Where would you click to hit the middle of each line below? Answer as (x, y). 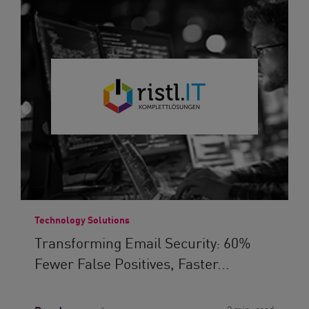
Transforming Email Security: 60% (143, 242)
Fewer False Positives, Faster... (132, 263)
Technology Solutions (82, 219)
